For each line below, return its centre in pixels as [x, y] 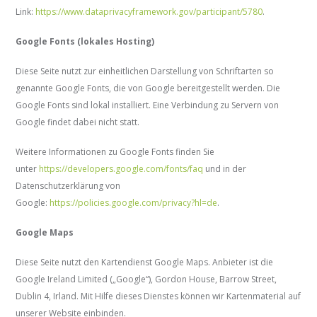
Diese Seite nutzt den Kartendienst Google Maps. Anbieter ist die [145, 263]
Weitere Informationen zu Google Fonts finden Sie [115, 152]
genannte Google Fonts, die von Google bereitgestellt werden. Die [148, 88]
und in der [225, 169]
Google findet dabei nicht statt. [78, 122]
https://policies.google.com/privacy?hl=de [134, 203]
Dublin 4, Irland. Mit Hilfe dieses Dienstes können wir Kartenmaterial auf [158, 296]
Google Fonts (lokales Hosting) [85, 42]
